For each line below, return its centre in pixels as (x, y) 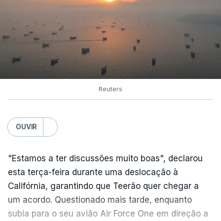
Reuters (110, 89)
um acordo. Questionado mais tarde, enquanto (100, 200)
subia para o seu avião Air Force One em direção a (108, 213)
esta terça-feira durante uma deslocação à (93, 172)
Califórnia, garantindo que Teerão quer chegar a (103, 186)
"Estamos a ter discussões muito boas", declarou (105, 158)
